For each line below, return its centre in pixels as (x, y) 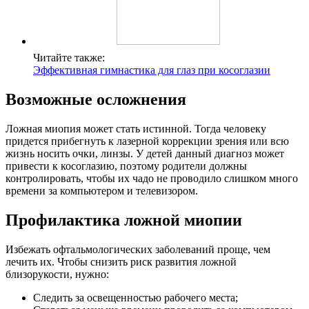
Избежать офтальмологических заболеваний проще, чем (138, 249)
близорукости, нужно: (57, 274)
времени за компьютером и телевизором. (102, 190)
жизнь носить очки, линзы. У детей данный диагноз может (145, 153)
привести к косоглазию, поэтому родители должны (126, 166)
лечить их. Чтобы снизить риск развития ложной (121, 261)
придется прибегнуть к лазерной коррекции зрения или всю (147, 141)
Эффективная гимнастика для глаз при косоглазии (152, 70)
